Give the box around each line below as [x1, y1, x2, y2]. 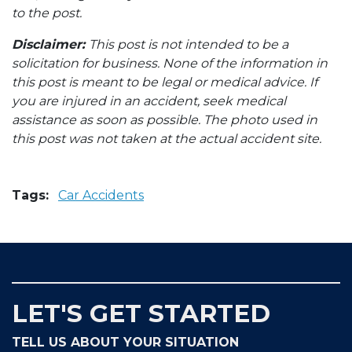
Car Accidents [58, 188, 144, 203]
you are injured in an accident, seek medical [12, 93, 286, 108]
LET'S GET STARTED [12, 299, 270, 328]
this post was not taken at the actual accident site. [12, 131, 321, 146]
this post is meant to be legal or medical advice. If [12, 75, 317, 90]
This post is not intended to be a [89, 37, 288, 52]
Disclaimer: [12, 37, 89, 52]
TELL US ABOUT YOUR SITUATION [12, 335, 239, 350]
